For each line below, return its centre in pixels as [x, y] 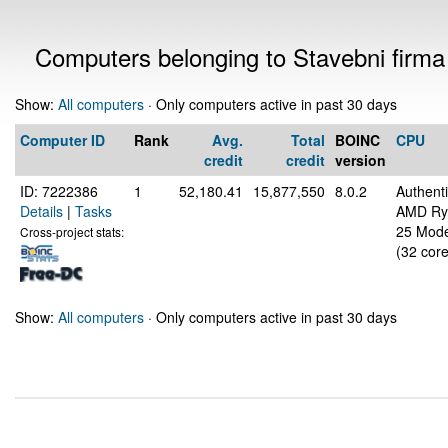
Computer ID [62, 140]
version [360, 160]
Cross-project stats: [72, 231]
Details [41, 211]
